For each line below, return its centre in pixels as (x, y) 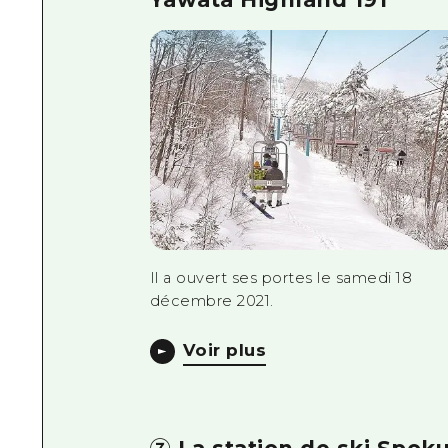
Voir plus (224, 349)
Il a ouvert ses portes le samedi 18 (281, 277)
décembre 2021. (211, 300)
